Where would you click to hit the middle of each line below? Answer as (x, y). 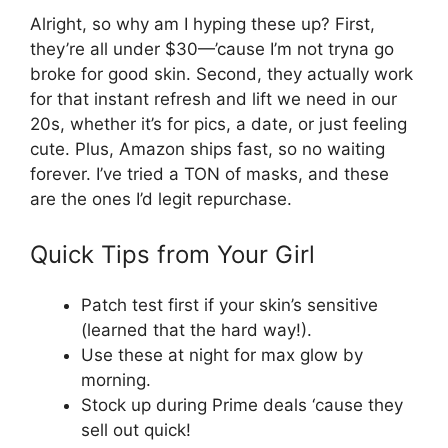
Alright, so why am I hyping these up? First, (202, 23)
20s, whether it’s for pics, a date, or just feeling (218, 123)
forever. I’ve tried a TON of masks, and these (209, 173)
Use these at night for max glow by (222, 355)
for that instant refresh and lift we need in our (213, 98)
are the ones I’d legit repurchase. (161, 198)
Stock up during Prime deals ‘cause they (242, 405)
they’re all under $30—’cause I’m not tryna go (212, 48)
